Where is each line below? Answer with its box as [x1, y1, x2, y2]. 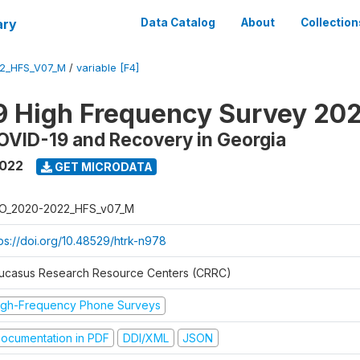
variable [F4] [76, 62, 139, 74]
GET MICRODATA [51, 159, 153, 174]
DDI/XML [122, 330, 169, 345]
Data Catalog [141, 16, 215, 29]
